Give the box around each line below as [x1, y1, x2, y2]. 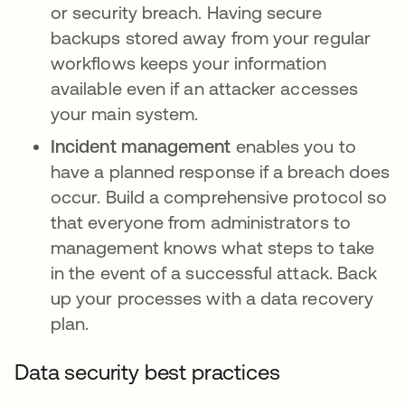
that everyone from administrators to [51, 212, 351, 232]
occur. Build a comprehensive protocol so [51, 186, 388, 207]
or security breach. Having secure [51, 2, 322, 23]
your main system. [51, 103, 199, 124]
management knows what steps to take [51, 237, 374, 258]
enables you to [231, 136, 356, 156]
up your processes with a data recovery [51, 287, 374, 308]
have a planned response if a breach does [51, 161, 391, 182]
